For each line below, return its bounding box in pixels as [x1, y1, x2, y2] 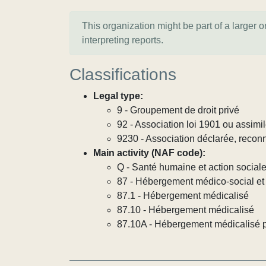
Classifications [69, 65, 176, 84]
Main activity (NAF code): [93, 148, 205, 158]
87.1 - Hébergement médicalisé [117, 191, 249, 201]
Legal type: [93, 91, 143, 101]
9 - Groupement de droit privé [117, 105, 239, 115]
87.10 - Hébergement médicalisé [117, 205, 254, 215]
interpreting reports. [82, 35, 163, 45]
